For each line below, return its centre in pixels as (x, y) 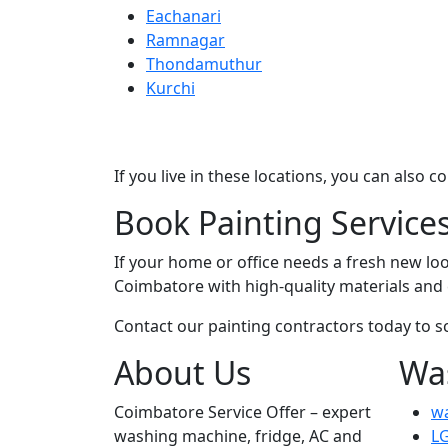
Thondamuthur (204, 63)
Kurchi (170, 87)
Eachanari (183, 15)
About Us (182, 372)
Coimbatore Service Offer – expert (242, 411)
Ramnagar (185, 39)
